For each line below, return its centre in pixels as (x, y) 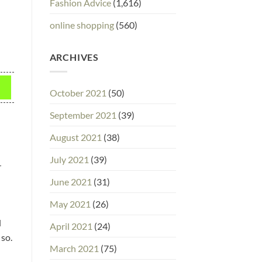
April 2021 (71, 226)
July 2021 (69, 159)
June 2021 (70, 181)
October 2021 (78, 92)
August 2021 (75, 137)
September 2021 (83, 115)
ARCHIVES (74, 57)
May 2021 (70, 204)
